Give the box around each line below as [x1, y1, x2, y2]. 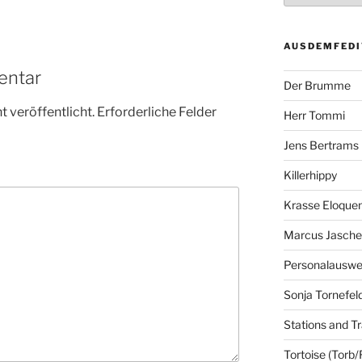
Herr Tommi [283, 108, 345, 123]
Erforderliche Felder [97, 104, 217, 120]
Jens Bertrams [283, 138, 359, 153]
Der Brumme [283, 78, 351, 93]
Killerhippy [283, 168, 337, 183]
